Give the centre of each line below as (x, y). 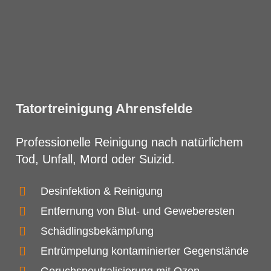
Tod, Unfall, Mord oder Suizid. (95, 159)
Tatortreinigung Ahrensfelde (104, 109)
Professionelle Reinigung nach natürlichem (129, 142)
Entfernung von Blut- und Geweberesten (137, 211)
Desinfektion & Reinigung (101, 191)
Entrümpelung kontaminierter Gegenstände (144, 251)
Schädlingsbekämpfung (97, 231)
